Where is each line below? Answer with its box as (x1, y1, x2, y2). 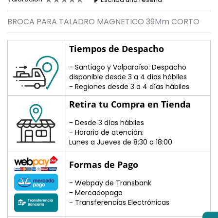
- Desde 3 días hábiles (69, 118, 144, 128)
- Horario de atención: (69, 127, 144, 138)
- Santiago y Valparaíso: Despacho (69, 62, 186, 73)
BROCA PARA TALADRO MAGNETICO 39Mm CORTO (7, 16, 200, 28)
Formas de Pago (69, 159, 138, 171)
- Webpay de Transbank (69, 178, 151, 188)
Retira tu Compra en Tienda (69, 98, 191, 110)
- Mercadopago (69, 188, 123, 198)
